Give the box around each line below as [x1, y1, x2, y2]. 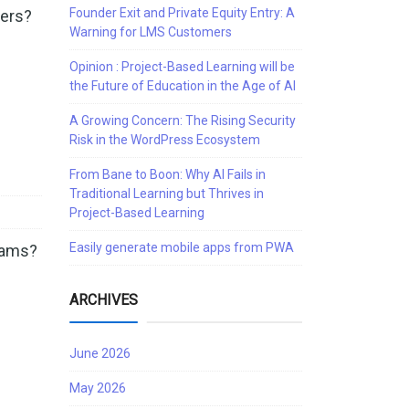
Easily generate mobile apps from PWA [69, 240, 294, 255]
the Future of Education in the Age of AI [69, 79, 296, 93]
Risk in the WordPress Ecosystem [69, 132, 260, 147]
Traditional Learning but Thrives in [69, 186, 264, 201]
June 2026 [69, 346, 131, 361]
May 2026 [69, 381, 126, 395]
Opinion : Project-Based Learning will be [69, 59, 295, 74]
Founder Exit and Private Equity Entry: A [69, 5, 295, 20]
